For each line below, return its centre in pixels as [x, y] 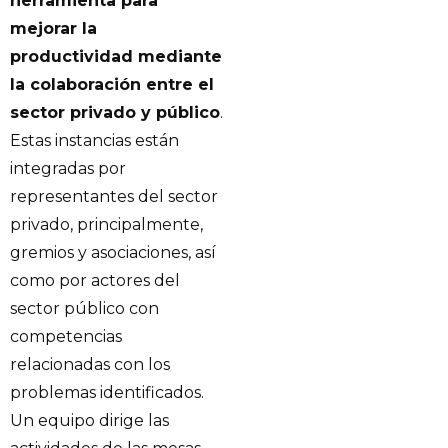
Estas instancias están [94, 141]
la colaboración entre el [112, 85]
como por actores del [95, 281]
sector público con [84, 309]
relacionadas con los [90, 365]
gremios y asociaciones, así [113, 253]
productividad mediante [116, 57]
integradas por [68, 169]
